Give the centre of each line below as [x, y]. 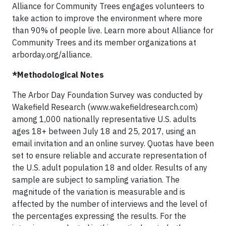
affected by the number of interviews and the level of [110, 204]
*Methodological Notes [58, 75]
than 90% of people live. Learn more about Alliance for [113, 31]
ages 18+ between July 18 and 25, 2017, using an [104, 131]
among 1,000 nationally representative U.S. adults [104, 119]
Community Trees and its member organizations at [104, 43]
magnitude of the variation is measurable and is [99, 192]
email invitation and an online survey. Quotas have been [113, 144]
